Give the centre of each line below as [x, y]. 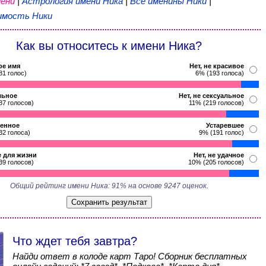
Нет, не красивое [216, 66]
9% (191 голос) [221, 132]
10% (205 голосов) [216, 162]
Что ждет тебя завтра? [75, 241]
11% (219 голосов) [216, 103]
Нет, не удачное [218, 155]
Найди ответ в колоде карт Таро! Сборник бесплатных [129, 256]
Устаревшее [225, 125]
